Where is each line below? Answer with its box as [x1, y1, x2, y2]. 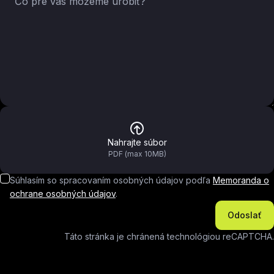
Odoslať [228, 210, 262, 220]
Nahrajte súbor [107, 137, 167, 147]
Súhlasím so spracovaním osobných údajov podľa [10, 175, 213, 185]
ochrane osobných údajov [10, 188, 116, 199]
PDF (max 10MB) [108, 149, 166, 158]
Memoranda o [213, 175, 269, 185]
